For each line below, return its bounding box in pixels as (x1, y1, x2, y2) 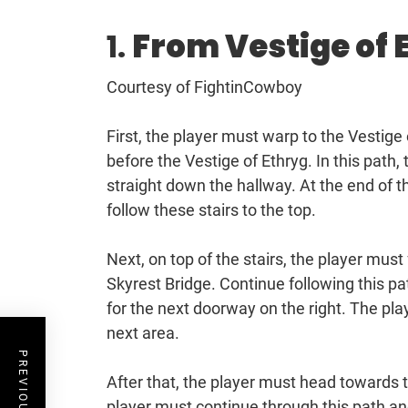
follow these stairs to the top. (107, 200, 316, 220)
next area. (107, 323, 183, 343)
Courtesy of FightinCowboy (107, 77, 302, 97)
